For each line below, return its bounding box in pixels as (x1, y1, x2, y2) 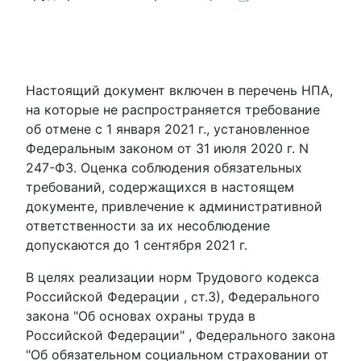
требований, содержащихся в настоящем (26, 179, 294, 195)
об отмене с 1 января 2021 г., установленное (26, 121, 309, 137)
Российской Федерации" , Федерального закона (26, 327, 335, 343)
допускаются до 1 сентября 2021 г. (26, 237, 247, 253)
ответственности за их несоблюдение (26, 218, 270, 234)
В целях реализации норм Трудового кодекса (26, 269, 319, 285)
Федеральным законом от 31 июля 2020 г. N (26, 140, 309, 156)
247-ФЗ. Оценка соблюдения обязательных (26, 160, 302, 176)
